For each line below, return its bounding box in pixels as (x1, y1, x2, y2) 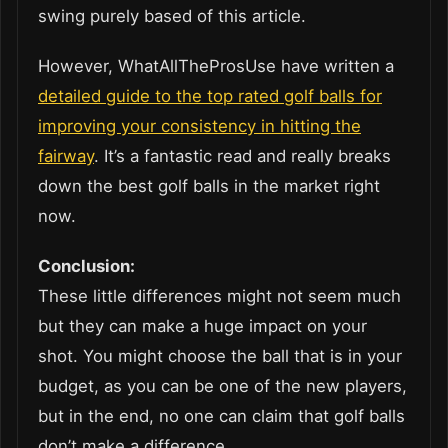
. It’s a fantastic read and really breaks (94, 145, 391, 166)
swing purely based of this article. (38, 5, 306, 26)
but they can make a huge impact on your (38, 315, 367, 336)
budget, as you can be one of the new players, (38, 375, 407, 396)
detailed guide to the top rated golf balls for (38, 85, 382, 106)
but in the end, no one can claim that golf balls (38, 405, 405, 426)
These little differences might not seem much (38, 285, 401, 306)
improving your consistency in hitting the (38, 115, 361, 136)
